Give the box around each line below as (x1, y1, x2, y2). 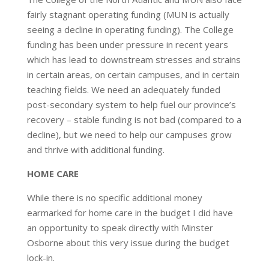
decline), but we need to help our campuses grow (26, 128, 232, 141)
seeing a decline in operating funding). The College (26, 23, 234, 35)
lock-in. (26, 252, 55, 264)
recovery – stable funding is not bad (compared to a (26, 113, 241, 125)
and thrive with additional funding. (26, 144, 165, 156)
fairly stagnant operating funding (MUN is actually (26, 8, 229, 20)
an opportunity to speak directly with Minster (26, 222, 213, 234)
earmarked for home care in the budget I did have (26, 207, 233, 219)
